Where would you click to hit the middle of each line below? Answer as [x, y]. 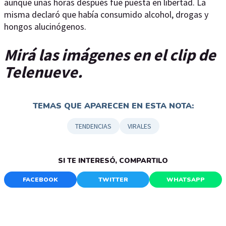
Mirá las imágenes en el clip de [110, 55]
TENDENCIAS [93, 126]
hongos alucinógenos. [46, 26]
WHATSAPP [186, 180]
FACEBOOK [40, 180]
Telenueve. [45, 72]
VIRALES [139, 126]
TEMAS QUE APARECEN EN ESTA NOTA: [113, 106]
